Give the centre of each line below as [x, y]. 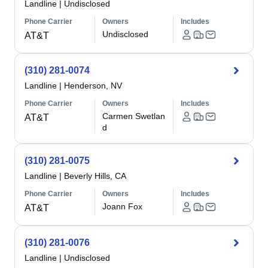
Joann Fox [123, 206]
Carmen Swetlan [134, 116]
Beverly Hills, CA [95, 176]
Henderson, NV [93, 86]
